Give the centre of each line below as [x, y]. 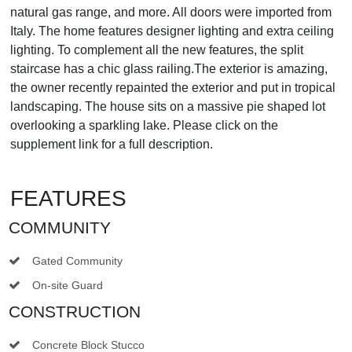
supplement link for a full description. [112, 144]
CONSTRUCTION [75, 311]
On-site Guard [68, 285]
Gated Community [77, 260]
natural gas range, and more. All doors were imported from [171, 12]
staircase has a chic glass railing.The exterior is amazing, [169, 68]
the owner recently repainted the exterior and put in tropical [173, 87]
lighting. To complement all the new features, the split [157, 49]
